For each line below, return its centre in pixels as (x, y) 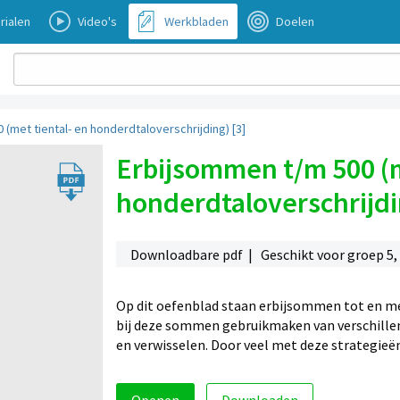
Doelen (295, 21)
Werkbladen (196, 21)
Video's (97, 21)
